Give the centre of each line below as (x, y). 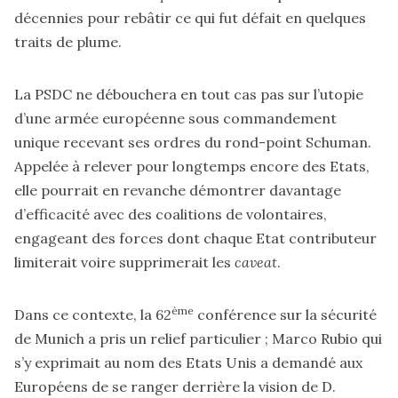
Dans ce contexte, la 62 (93, 314)
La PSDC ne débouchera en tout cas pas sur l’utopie (189, 94)
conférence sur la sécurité (285, 314)
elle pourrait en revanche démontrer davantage (178, 190)
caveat (256, 262)
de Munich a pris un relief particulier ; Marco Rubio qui (198, 338)
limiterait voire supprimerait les (124, 262)
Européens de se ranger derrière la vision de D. (175, 386)
